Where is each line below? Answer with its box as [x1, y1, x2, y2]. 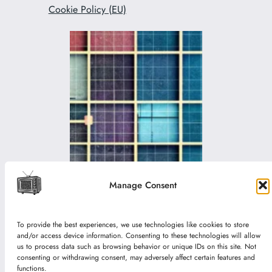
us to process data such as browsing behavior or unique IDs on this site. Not [17, 241, 256, 252]
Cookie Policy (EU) [48, 2, 126, 17]
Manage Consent [109, 178, 177, 192]
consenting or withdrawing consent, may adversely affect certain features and [17, 252, 255, 263]
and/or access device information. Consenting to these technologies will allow [17, 230, 260, 241]
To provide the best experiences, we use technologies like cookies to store [17, 219, 249, 230]
